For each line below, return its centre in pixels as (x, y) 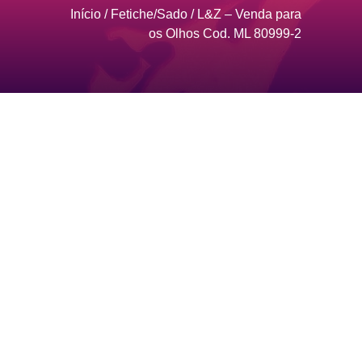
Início (86, 14)
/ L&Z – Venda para (244, 14)
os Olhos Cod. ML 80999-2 (225, 33)
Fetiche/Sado (149, 14)
